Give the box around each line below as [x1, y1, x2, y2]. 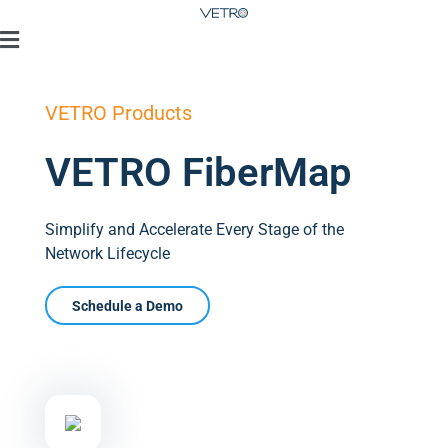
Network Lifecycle [45, 244, 170, 263]
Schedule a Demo [72, 298, 183, 314]
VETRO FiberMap [45, 149, 352, 196]
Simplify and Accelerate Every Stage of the [45, 220, 344, 239]
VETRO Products [45, 101, 192, 125]
